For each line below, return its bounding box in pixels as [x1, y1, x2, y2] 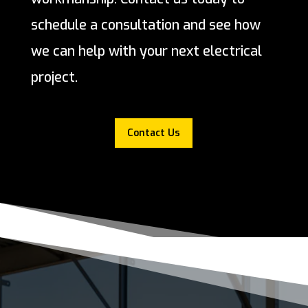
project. [30, 68, 78, 87]
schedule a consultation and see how [30, 16, 261, 35]
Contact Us [127, 126, 181, 140]
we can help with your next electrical [30, 42, 262, 61]
